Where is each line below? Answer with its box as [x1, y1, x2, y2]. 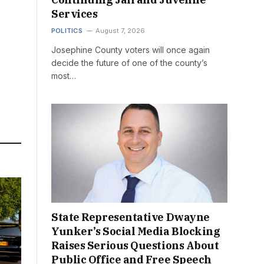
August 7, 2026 [95, 27, 145, 35]
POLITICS [51, 27, 82, 35]
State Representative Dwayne [51, 210, 210, 225]
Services [51, 7, 98, 21]
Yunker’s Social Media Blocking [51, 225, 220, 239]
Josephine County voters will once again [51, 45, 210, 55]
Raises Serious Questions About [51, 239, 219, 253]
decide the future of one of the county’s [51, 58, 207, 68]
